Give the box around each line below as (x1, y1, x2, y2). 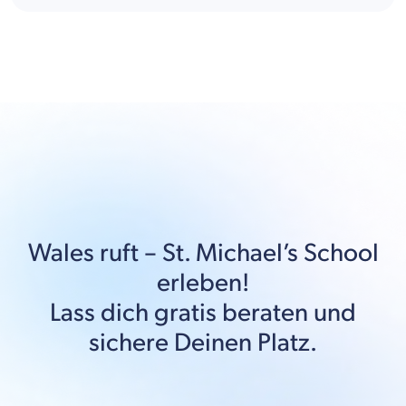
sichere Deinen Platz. (89, 327, 317, 358)
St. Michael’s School (161, 237, 379, 268)
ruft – (93, 237, 162, 268)
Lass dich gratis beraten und (50, 297, 356, 328)
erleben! (157, 267, 249, 298)
